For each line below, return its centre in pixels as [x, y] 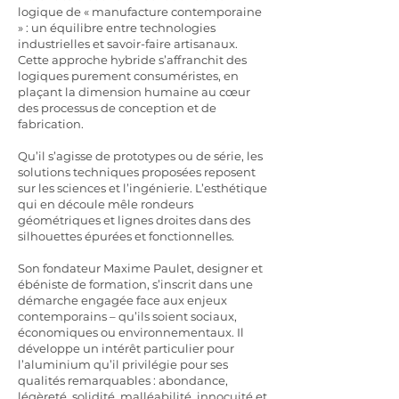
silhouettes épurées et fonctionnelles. [126, 236]
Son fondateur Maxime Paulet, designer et [140, 268]
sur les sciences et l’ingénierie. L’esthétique [142, 188]
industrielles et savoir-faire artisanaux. [128, 44]
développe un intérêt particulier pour [126, 348]
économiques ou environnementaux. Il [131, 332]
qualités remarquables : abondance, [123, 380]
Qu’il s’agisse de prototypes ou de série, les [140, 156]
